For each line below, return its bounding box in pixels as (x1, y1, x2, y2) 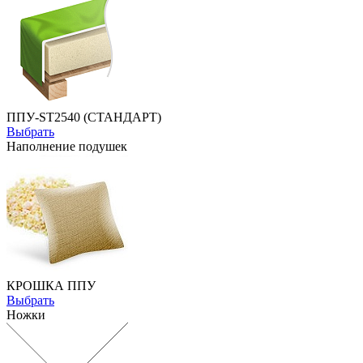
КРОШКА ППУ (6, 278, 96, 293)
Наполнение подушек (6, 139, 127, 153)
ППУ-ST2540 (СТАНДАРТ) (6, 109, 161, 124)
